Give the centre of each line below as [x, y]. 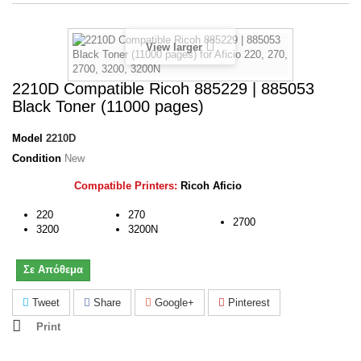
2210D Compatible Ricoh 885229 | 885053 [163, 89]
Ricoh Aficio [211, 186]
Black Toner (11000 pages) [108, 106]
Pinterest [247, 303]
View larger [174, 47]
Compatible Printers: [127, 186]
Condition [37, 158]
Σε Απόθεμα [53, 270]
